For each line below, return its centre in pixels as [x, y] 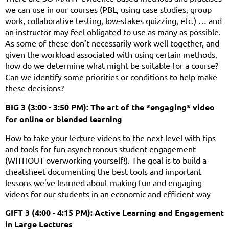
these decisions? [35, 88]
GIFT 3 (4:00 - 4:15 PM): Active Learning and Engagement [114, 212]
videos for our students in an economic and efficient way [108, 193]
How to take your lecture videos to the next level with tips [110, 137]
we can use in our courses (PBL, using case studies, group [108, 9]
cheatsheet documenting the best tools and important [103, 171]
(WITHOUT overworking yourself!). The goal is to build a [106, 160]
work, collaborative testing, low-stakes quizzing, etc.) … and [113, 20]
